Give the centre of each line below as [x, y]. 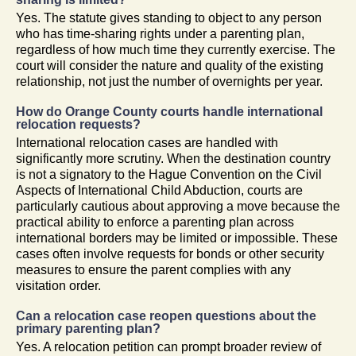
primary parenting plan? [88, 328]
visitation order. [58, 285]
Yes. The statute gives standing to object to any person [169, 17]
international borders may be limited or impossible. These [177, 238]
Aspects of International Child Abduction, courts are [159, 190]
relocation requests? [78, 124]
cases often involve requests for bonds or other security [170, 253]
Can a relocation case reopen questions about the [166, 315]
